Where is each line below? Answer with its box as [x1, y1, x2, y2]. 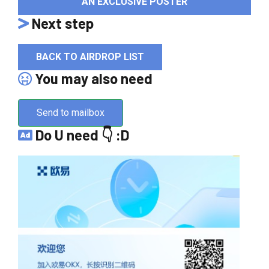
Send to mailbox [37, 106, 104, 118]
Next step [29, 14, 94, 32]
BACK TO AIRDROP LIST [36, 50, 144, 62]
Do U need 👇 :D [32, 125, 129, 144]
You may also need [32, 69, 153, 87]
